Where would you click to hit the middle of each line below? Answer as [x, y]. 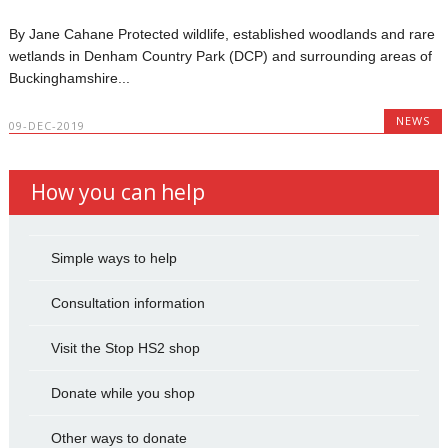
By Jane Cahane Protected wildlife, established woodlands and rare [222, 33]
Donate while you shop [122, 392]
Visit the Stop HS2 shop [125, 347]
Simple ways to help [113, 257]
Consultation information [127, 302]
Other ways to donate [118, 437]
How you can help [117, 191]
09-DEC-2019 [47, 125]
